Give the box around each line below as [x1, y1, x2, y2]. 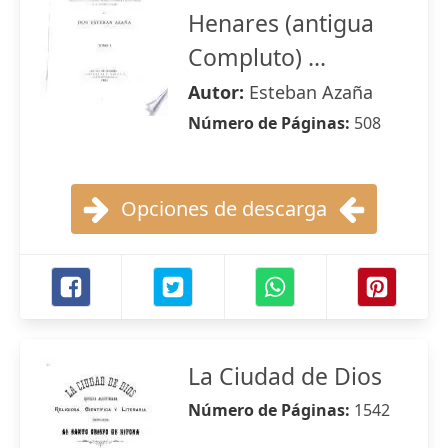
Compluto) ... [188, 41, 326, 73]
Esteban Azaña [249, 80, 373, 104]
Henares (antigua [188, 7, 374, 39]
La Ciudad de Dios [188, 360, 382, 392]
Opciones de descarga [121, 195, 327, 222]
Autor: [188, 80, 249, 104]
